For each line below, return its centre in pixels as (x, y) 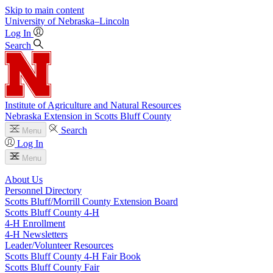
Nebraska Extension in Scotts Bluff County (88, 116)
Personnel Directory (43, 190)
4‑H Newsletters (36, 234)
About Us (24, 179)
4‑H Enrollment (35, 223)
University (25, 21)
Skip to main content (44, 10)
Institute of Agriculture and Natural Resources (93, 105)
